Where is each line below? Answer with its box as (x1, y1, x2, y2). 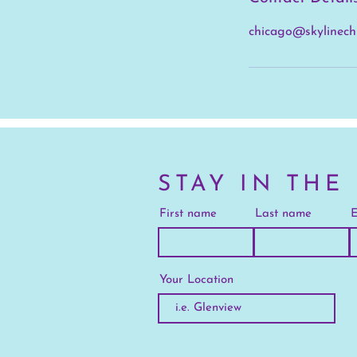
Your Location (159, 273, 233, 286)
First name (159, 207, 217, 220)
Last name (255, 207, 312, 220)
